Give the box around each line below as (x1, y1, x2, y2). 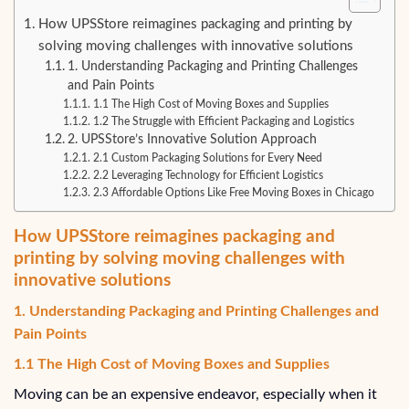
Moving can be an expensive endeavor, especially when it (14, 387, 377, 403)
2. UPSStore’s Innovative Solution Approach (67, 132, 317, 146)
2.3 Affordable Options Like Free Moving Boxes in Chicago (92, 186, 374, 198)
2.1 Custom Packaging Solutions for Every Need (92, 152, 322, 163)
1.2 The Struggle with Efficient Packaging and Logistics (92, 115, 354, 127)
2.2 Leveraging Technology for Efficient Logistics (92, 169, 323, 181)
